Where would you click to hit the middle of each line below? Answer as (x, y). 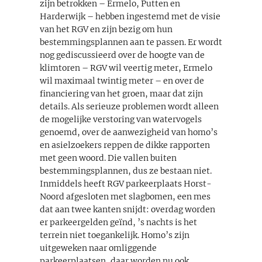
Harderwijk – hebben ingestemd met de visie (130, 16)
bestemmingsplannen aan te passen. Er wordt (131, 42)
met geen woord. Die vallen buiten (108, 158)
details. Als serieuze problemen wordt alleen (129, 106)
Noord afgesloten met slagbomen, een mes (125, 196)
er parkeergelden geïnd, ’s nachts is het (118, 222)
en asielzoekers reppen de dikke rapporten (125, 145)
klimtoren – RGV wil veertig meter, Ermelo (126, 68)
